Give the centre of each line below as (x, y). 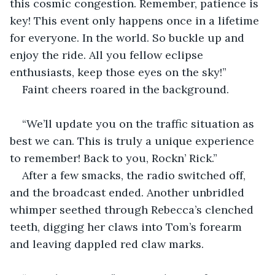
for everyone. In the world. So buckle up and (129, 37)
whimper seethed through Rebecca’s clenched (133, 209)
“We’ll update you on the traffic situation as (140, 123)
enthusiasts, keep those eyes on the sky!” (118, 72)
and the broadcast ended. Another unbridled (129, 192)
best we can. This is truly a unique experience (134, 141)
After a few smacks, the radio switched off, (135, 175)
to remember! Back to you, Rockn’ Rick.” (114, 158)
